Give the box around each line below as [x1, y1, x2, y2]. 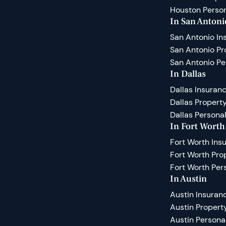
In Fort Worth [170, 120, 225, 132]
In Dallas [170, 68, 206, 80]
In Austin [170, 173, 207, 185]
